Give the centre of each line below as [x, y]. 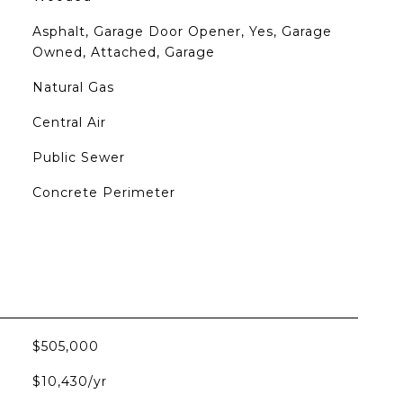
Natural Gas [73, 87]
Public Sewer [78, 157]
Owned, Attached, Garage [123, 52]
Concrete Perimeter [103, 193]
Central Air [69, 122]
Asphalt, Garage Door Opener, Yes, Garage [182, 31]
